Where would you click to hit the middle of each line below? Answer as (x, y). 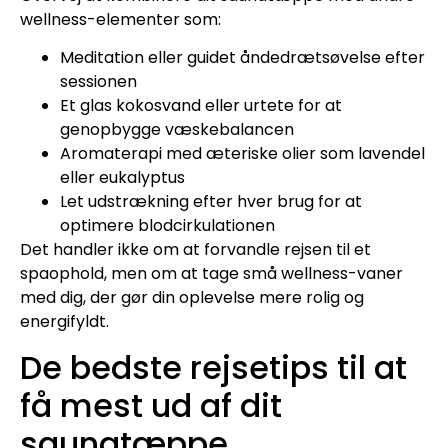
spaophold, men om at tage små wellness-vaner (211, 274)
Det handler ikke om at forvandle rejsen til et (195, 250)
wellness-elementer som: (120, 19)
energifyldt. (64, 322)
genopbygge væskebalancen (177, 130)
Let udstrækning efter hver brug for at (211, 202)
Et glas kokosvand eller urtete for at (201, 106)
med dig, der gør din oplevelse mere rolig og (192, 298)
